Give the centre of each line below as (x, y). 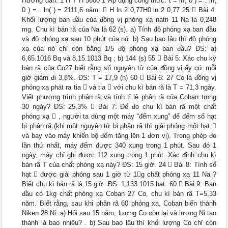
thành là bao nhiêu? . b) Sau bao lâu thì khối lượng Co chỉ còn (119, 223)
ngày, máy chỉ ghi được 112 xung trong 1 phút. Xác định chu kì (119, 155)
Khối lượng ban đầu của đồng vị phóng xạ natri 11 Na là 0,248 (119, 20)
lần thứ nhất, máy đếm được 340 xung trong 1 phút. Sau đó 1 (119, 146)
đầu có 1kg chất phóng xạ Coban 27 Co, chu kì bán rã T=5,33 (119, 194)
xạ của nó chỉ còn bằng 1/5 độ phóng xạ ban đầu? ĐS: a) (119, 49)
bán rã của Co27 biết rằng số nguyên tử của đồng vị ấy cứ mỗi (119, 68)
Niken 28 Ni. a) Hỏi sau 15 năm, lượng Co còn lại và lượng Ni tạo (119, 213)
